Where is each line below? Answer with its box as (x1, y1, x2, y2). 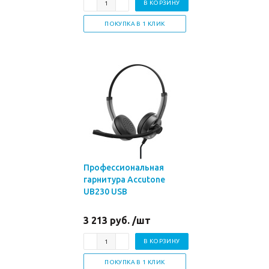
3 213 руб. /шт (83, 215, 151, 226)
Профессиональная (83, 163, 164, 172)
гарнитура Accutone (83, 175, 165, 184)
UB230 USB (83, 187, 127, 196)
